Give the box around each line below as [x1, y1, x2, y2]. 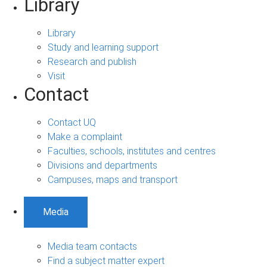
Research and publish [48, 56, 136, 68]
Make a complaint [48, 131, 122, 143]
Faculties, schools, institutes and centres [48, 145, 216, 157]
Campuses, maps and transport [48, 174, 178, 186]
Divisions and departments [48, 160, 157, 172]
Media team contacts [48, 241, 137, 253]
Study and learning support [48, 42, 159, 54]
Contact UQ [48, 117, 96, 129]
